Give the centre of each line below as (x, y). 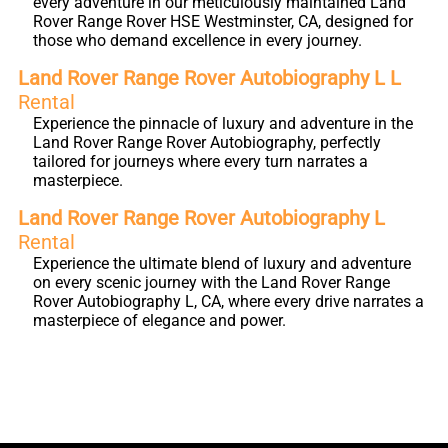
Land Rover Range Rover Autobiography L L (209, 78)
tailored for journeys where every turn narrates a (200, 161)
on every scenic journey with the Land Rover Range (211, 282)
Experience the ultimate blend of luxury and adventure (222, 263)
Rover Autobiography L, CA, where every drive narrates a (228, 301)
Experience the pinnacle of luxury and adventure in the (223, 123)
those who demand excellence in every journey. (197, 40)
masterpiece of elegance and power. (159, 320)
